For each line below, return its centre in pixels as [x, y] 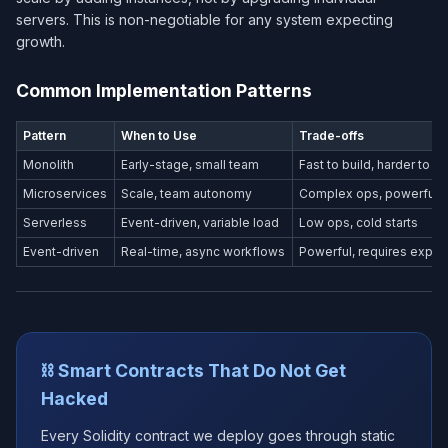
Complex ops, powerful [369, 194]
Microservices [65, 194]
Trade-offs [332, 136]
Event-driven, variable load [200, 223]
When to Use [159, 136]
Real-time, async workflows [203, 252]
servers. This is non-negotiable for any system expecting [204, 20]
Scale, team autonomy [187, 194]
